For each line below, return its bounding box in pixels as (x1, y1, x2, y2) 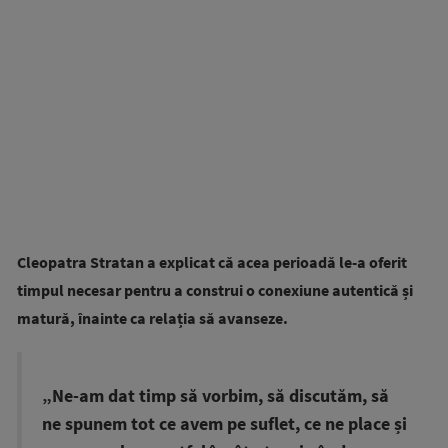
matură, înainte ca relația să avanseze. (17, 308, 288, 328)
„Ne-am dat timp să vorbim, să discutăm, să (42, 385, 389, 407)
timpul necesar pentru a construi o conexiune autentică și (17, 280, 413, 300)
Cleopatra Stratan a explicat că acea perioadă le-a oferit (17, 252, 407, 272)
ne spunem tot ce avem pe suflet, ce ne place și (42, 413, 407, 435)
